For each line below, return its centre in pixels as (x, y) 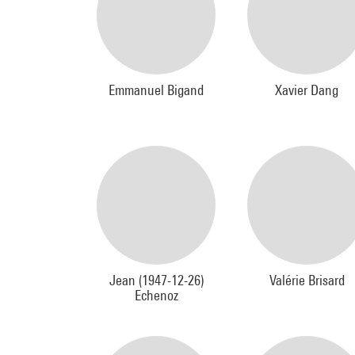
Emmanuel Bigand (156, 90)
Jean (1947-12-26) (156, 280)
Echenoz (156, 295)
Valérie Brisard (307, 280)
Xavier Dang (307, 90)
